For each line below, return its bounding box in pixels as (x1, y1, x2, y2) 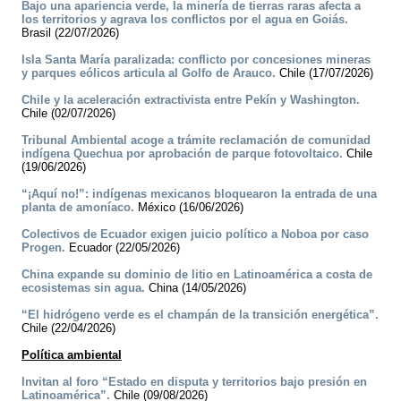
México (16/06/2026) (134, 200, 243, 215)
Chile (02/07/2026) (21, 107, 115, 121)
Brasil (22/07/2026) (21, 26, 119, 40)
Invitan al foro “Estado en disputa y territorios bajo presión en (21, 375, 367, 389)
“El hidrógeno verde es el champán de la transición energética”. (21, 308, 379, 322)
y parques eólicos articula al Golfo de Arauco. (21, 66, 276, 81)
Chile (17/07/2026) (276, 66, 373, 81)
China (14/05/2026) (145, 281, 246, 295)
